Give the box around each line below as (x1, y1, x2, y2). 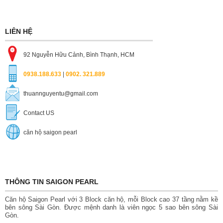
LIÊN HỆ (5, 27, 32, 35)
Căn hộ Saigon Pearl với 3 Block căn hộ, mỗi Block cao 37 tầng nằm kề (5, 195, 218, 203)
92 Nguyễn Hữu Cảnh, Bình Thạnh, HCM (23, 51, 134, 58)
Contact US (23, 109, 54, 116)
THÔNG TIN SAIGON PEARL (5, 177, 99, 186)
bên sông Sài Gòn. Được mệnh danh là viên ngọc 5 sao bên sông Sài (5, 203, 218, 211)
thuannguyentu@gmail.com (23, 90, 98, 97)
